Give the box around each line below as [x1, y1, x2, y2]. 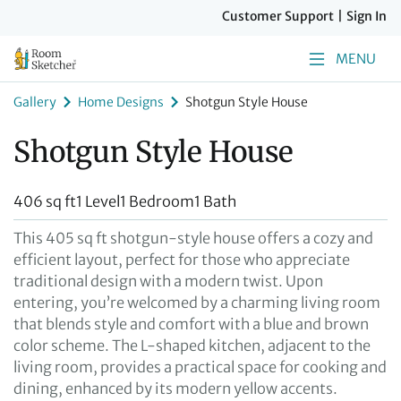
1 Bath [194, 192, 236, 210]
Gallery [13, 93, 56, 110]
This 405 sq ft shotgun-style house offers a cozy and [13, 229, 373, 247]
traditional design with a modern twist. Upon [13, 272, 323, 290]
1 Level [76, 192, 120, 210]
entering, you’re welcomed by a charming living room [13, 294, 380, 311]
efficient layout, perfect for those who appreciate [13, 251, 350, 269]
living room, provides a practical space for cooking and [13, 358, 387, 376]
